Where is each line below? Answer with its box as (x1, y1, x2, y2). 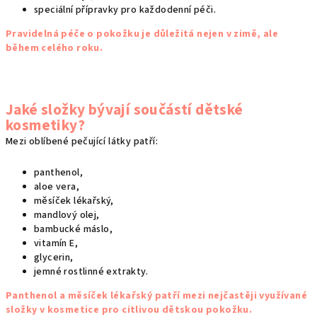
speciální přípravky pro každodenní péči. (34, 3, 216, 18)
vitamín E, (34, 236, 78, 251)
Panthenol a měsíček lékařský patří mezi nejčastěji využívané (6, 289, 307, 304)
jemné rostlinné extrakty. (34, 265, 148, 279)
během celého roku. (6, 41, 103, 56)
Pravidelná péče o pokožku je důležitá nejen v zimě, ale (6, 27, 278, 42)
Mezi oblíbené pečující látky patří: (6, 134, 158, 149)
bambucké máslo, (34, 222, 113, 237)
